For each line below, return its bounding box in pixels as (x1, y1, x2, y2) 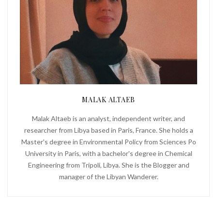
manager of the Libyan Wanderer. (59, 172, 158, 181)
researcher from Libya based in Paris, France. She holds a (24, 126, 193, 135)
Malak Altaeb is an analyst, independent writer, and (32, 114, 185, 123)
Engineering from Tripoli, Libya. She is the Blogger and (28, 161, 189, 170)
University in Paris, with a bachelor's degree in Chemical (25, 149, 192, 158)
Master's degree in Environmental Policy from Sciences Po (21, 138, 196, 146)
